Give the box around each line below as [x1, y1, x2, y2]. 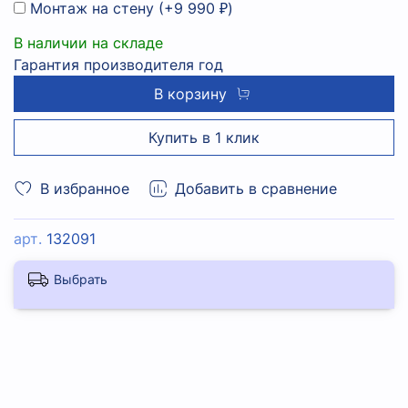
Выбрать [54, 271, 107, 288]
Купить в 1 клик [148, 128, 260, 148]
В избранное [40, 179, 129, 199]
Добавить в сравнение [175, 179, 337, 199]
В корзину [153, 85, 227, 104]
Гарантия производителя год [14, 56, 223, 75]
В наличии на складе [14, 34, 163, 53]
